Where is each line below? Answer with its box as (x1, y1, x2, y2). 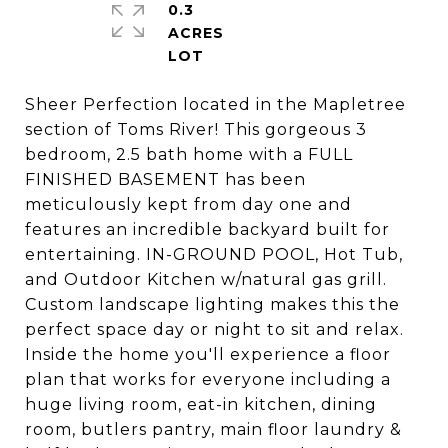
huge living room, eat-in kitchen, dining (25, 395, 377, 414)
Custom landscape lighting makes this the (25, 295, 400, 314)
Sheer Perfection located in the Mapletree (25, 95, 406, 114)
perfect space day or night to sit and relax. (25, 320, 404, 339)
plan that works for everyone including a (25, 370, 391, 389)
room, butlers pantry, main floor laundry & (25, 420, 402, 439)
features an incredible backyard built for (25, 220, 390, 239)
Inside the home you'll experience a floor (25, 345, 391, 364)
